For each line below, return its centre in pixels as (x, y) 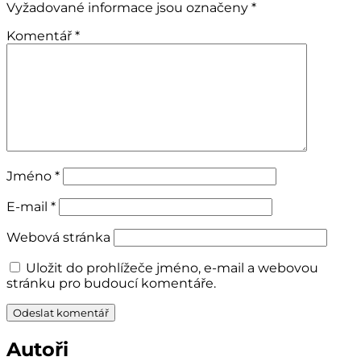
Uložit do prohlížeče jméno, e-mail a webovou (172, 268)
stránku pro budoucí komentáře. (111, 283)
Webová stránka (58, 237)
